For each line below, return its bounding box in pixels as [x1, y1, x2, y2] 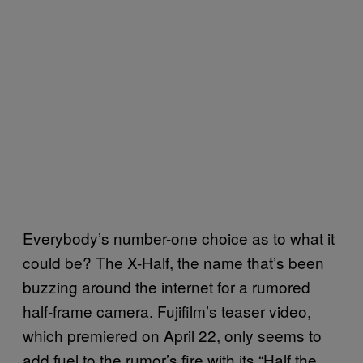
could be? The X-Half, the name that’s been [23, 250, 324, 273]
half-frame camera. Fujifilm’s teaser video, [23, 299, 311, 322]
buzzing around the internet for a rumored [23, 275, 310, 297]
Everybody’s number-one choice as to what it [23, 226, 335, 249]
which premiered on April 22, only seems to [23, 323, 322, 346]
